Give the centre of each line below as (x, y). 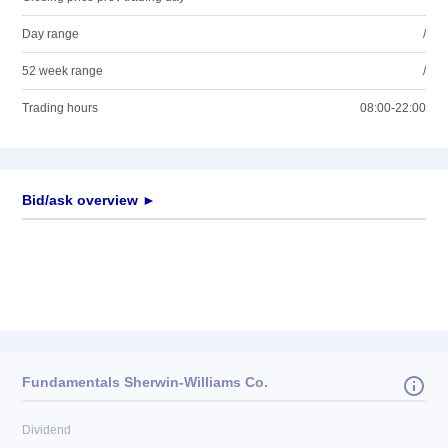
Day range (50, 34)
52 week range (62, 71)
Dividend (46, 430)
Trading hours (60, 108)
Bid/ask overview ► (89, 200)
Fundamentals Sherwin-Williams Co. (145, 382)
